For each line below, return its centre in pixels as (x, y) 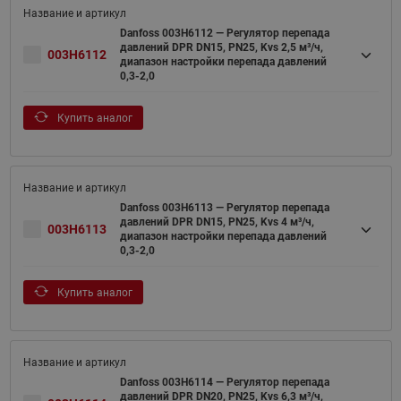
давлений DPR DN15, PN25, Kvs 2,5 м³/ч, (221, 48)
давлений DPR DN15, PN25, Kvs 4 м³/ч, (217, 222)
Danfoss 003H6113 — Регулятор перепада (224, 208)
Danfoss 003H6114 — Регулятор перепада (224, 383)
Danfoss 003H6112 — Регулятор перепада (224, 34)
